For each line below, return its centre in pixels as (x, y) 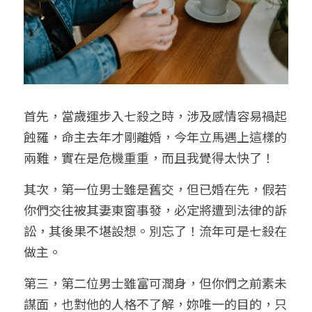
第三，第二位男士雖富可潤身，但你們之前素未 (155, 283)
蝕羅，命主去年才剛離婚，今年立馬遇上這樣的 (155, 136)
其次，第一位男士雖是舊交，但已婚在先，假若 (155, 189)
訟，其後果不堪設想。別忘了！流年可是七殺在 (155, 231)
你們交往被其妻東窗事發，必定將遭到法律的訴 (155, 210)
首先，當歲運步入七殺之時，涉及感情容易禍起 (155, 116)
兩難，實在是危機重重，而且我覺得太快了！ (149, 157)
